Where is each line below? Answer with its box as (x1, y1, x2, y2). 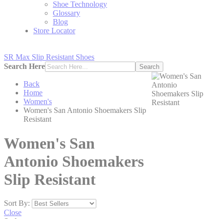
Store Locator (33, 26, 75, 35)
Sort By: (4, 199, 30, 208)
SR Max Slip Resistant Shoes (4, 53, 94, 62)
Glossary (53, 9, 80, 18)
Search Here (4, 62, 45, 71)
